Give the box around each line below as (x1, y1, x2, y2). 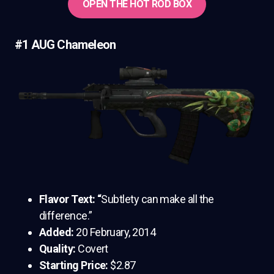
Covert (78, 242, 108, 255)
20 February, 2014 (76, 225, 156, 239)
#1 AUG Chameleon (15, 37, 116, 52)
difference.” (39, 209, 92, 222)
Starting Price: (39, 258, 111, 272)
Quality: (39, 242, 78, 255)
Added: (39, 225, 76, 239)
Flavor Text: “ (39, 192, 102, 206)
